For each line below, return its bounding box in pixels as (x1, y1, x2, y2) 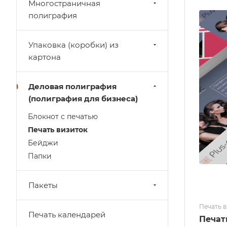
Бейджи (28, 138, 58, 147)
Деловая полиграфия (28, 82, 117, 91)
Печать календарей (28, 210, 105, 219)
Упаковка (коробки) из (28, 40, 119, 50)
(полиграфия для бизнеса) (28, 94, 138, 103)
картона (28, 52, 61, 62)
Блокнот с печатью (28, 112, 98, 121)
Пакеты (28, 180, 58, 190)
